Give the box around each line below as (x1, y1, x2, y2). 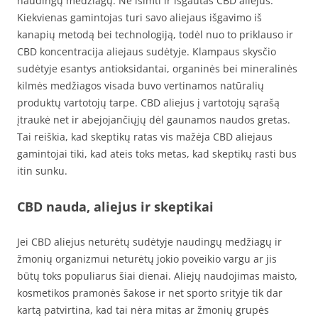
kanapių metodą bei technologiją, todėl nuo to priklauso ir (17, 28, 293, 41)
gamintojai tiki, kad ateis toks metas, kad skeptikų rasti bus (17, 147, 297, 160)
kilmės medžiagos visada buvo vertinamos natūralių (17, 79, 264, 92)
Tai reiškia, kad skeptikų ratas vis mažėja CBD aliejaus (17, 130, 273, 143)
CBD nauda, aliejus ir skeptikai (17, 198, 214, 215)
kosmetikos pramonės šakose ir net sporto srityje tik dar (17, 286, 283, 300)
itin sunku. (17, 164, 67, 177)
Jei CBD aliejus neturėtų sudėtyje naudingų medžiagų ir (17, 235, 282, 248)
